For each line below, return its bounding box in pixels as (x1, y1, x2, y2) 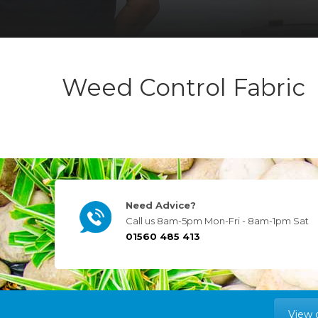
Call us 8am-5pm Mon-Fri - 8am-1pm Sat (126, 214, 309, 226)
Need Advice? (126, 199, 196, 211)
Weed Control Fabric (62, 72, 305, 102)
